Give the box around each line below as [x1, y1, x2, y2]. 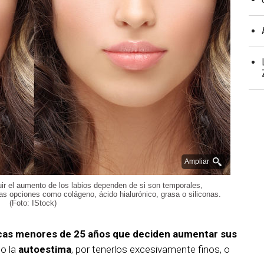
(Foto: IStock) [9, 199, 57, 208]
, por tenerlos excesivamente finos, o [71, 243, 230, 256]
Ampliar [184, 157, 209, 166]
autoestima [18, 243, 71, 256]
